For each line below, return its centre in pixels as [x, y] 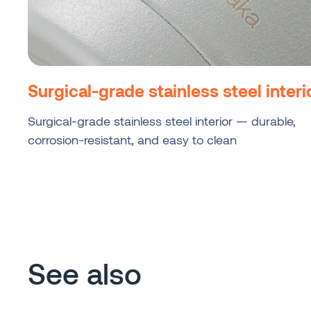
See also [85, 272]
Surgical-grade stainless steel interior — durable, [162, 120]
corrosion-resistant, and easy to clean [132, 139]
